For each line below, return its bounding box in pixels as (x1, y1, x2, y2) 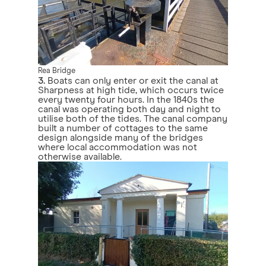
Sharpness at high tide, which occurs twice (38, 85, 224, 95)
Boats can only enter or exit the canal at (45, 76, 218, 85)
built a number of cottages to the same (38, 123, 208, 133)
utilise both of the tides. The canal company (38, 114, 227, 123)
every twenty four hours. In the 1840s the (38, 95, 214, 104)
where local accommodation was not (38, 142, 197, 152)
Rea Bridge (38, 67, 75, 75)
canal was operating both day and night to (38, 104, 221, 114)
